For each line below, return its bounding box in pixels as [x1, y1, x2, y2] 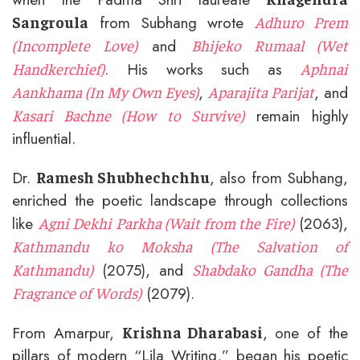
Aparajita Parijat [208, 81, 314, 101]
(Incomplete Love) [12, 35, 138, 55]
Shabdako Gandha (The [192, 259, 348, 279]
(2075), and [93, 258, 192, 281]
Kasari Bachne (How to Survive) [12, 104, 244, 125]
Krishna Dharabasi [121, 321, 263, 342]
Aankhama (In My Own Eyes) [12, 81, 198, 101]
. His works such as [104, 57, 301, 80]
